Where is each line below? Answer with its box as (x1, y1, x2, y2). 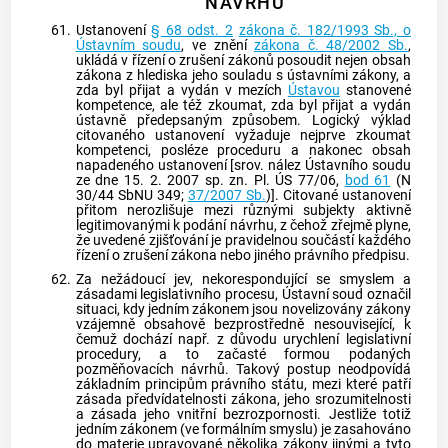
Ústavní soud (281, 285, 364, 303)
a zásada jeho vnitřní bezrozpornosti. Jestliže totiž (75, 405, 411, 423)
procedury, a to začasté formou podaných (75, 345, 411, 363)
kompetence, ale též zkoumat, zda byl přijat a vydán (75, 97, 411, 114)
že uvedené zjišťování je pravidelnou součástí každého (75, 232, 411, 249)
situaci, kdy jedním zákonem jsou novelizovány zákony (75, 300, 411, 318)
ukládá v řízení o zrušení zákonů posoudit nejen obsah (75, 52, 411, 69)
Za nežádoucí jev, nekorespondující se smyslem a (75, 270, 411, 288)
